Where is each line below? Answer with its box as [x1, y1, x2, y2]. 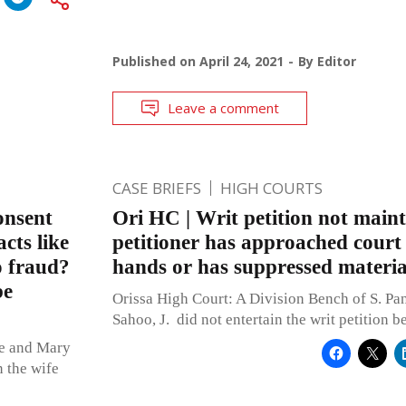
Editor [316, 52, 356, 70]
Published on [111, 52, 199, 70]
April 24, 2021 [198, 52, 284, 70]
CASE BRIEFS [111, 177, 201, 198]
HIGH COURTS [219, 177, 323, 198]
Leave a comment [167, 98, 279, 117]
